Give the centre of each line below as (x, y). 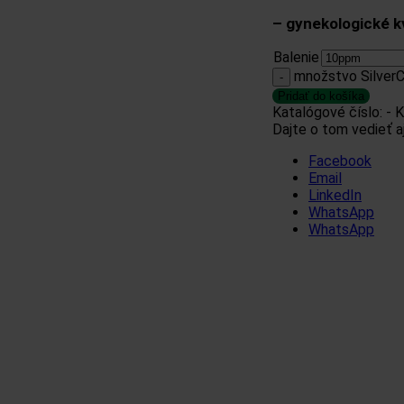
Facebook (340, 161)
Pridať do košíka (321, 96)
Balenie (296, 57)
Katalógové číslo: (329, 112)
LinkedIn (335, 195)
